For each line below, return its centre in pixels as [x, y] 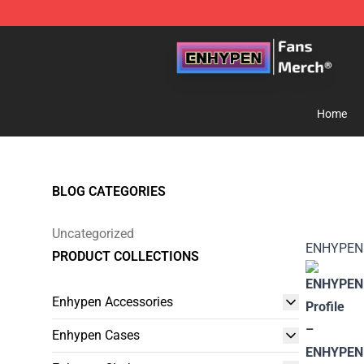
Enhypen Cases [96, 335]
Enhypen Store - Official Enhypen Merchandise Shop [199, 38]
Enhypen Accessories [113, 302]
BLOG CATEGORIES [109, 191]
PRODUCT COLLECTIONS [126, 256]
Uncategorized [93, 234]
